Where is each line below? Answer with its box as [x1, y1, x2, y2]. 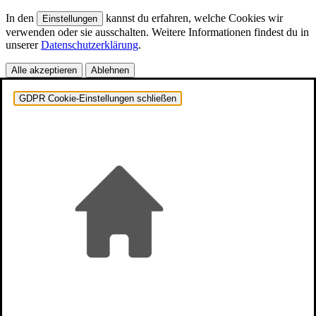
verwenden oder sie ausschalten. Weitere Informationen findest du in [6, 26, 309, 39]
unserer [6, 39, 41, 51]
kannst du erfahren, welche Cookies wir [103, 12, 283, 25]
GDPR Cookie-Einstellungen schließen [19, 93, 176, 104]
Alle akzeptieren [11, 65, 77, 76]
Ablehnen [91, 65, 129, 76]
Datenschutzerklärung [41, 39, 138, 51]
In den [6, 12, 37, 25]
